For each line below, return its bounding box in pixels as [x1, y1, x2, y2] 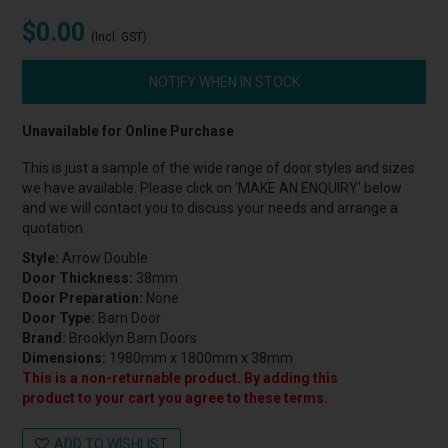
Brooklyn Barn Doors [69, 330, 198, 347]
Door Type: [22, 310, 96, 327]
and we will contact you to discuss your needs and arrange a [22, 200, 399, 217]
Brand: [22, 330, 67, 347]
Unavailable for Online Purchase [22, 123, 235, 140]
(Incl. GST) [91, 30, 148, 45]
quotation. [22, 220, 87, 237]
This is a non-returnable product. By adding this [22, 370, 339, 387]
